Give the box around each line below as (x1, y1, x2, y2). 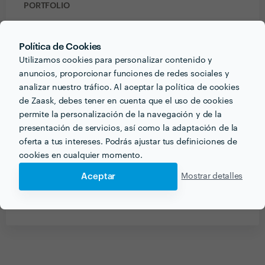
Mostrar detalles (181, 172, 243, 180)
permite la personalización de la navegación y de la (19, 110, 222, 119)
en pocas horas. (148, 197, 215, 205)
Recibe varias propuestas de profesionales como (35, 184, 230, 192)
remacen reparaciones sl (50, 196, 149, 205)
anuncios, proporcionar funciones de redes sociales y (19, 69, 230, 78)
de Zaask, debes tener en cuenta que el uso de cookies (19, 96, 233, 105)
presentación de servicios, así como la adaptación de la (19, 124, 238, 132)
